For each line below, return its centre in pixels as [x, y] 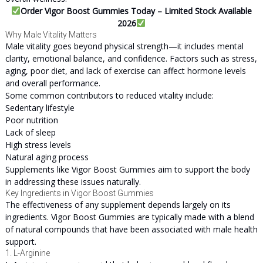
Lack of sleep [30, 132]
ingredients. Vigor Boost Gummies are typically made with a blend [129, 217]
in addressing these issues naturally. [73, 182]
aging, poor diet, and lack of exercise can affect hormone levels [125, 71]
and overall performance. [53, 83]
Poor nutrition [31, 120]
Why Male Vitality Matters [51, 35]
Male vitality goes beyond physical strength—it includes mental [124, 46]
